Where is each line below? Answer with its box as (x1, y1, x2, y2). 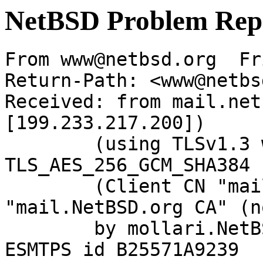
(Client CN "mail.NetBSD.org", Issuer (5, 176, 94, 197)
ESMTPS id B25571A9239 (5, 239, 239, 261)
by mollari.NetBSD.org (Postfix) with (5, 218, 94, 240)
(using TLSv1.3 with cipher (5, 133, 94, 155)
